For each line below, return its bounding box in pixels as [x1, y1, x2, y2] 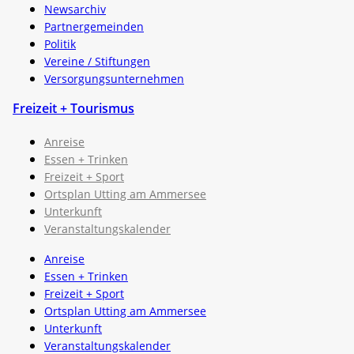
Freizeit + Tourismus [13, 99, 134, 117]
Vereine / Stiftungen [44, 53, 150, 69]
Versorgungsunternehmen [44, 70, 184, 86]
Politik [44, 36, 76, 51]
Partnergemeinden [44, 18, 144, 34]
